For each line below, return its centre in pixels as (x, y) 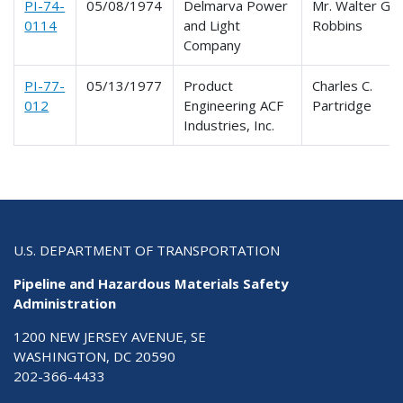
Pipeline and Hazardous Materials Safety (151, 283)
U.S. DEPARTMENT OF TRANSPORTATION (147, 250)
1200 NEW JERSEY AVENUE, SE (110, 336)
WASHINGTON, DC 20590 (94, 356)
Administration (65, 303)
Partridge (342, 105)
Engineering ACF (234, 105)
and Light (212, 25)
